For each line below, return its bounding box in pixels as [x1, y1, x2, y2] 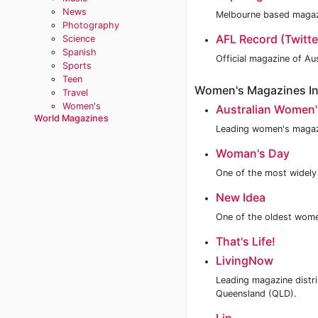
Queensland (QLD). [216, 288, 297, 299]
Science [62, 33, 95, 44]
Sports [62, 60, 92, 71]
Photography [62, 20, 119, 31]
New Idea [216, 190, 265, 204]
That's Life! [216, 234, 275, 248]
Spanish [62, 47, 97, 57]
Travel [62, 87, 88, 98]
